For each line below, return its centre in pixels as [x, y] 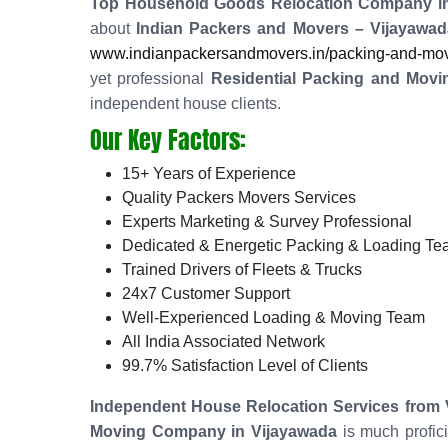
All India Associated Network [223, 341]
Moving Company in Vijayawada [213, 431]
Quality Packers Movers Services [239, 197]
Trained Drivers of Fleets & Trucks [242, 269]
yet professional [150, 78]
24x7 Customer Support [206, 293]
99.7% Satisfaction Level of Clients [245, 365]
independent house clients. [185, 103]
